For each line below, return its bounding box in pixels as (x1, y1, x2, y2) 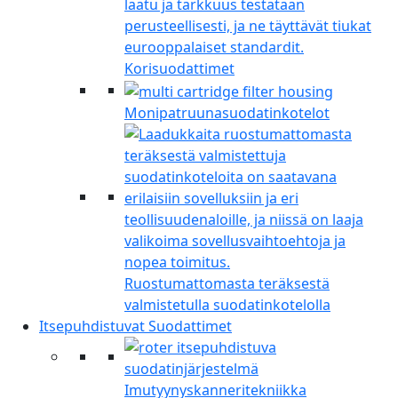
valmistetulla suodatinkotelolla (124, 295, 330, 315)
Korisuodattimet (124, 59, 235, 79)
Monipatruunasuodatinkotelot (124, 103, 330, 123)
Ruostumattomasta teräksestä (124, 274, 330, 294)
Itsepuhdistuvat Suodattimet (39, 316, 232, 337)
